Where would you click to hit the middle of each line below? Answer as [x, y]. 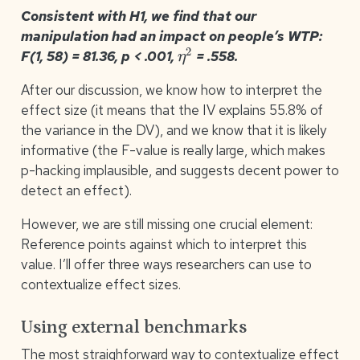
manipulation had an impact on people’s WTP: [171, 37]
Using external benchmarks [133, 327]
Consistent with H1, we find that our [138, 16]
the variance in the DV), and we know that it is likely [173, 131]
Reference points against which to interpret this [164, 245]
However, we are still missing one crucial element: [166, 225]
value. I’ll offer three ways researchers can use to [166, 265]
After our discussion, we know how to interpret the [171, 90]
